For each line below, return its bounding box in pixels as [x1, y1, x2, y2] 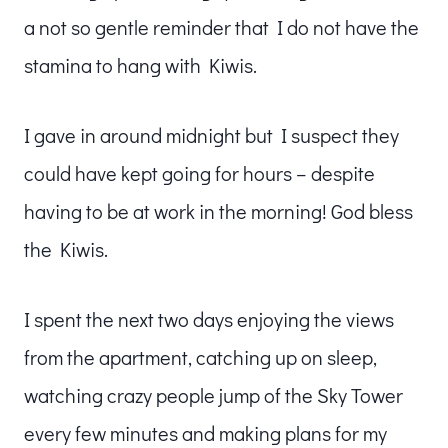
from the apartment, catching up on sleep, [24, 343, 377, 370]
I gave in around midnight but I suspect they [24, 121, 399, 148]
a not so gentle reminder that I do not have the [24, 13, 419, 40]
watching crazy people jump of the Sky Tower [24, 381, 403, 408]
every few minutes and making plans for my [24, 419, 387, 446]
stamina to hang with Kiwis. [24, 51, 257, 78]
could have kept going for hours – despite [24, 159, 375, 186]
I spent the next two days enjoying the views [24, 305, 394, 332]
